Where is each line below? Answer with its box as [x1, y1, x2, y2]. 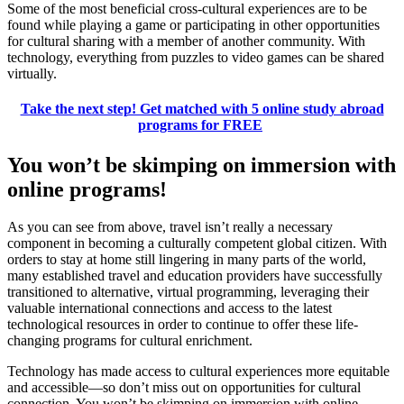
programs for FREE [138, 117, 262, 133]
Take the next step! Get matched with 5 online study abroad [20, 101, 384, 117]
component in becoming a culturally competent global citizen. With [7, 235, 387, 252]
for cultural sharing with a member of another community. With [7, 32, 365, 49]
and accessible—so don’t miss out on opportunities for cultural [7, 380, 361, 396]
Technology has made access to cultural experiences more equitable [7, 363, 390, 380]
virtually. [7, 65, 57, 81]
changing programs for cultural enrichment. [7, 333, 252, 349]
